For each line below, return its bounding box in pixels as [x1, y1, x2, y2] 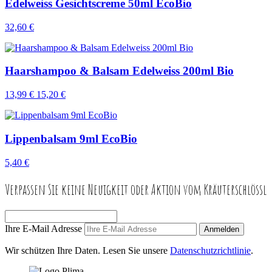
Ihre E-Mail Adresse [5, 223, 82, 234]
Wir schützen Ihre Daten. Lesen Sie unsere [5, 245, 170, 256]
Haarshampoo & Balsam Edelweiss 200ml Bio [5, 64, 234, 78]
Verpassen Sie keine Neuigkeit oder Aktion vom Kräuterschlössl [5, 180, 267, 199]
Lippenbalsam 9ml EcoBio [5, 132, 137, 145]
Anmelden [204, 225, 239, 234]
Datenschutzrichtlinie [170, 245, 251, 256]
